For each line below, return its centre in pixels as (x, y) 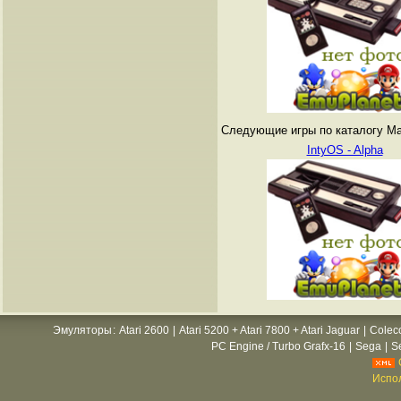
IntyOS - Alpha (345, 150)
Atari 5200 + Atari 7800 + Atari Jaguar (269, 330)
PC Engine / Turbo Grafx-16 (278, 346)
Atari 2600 (144, 330)
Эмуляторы (82, 330)
